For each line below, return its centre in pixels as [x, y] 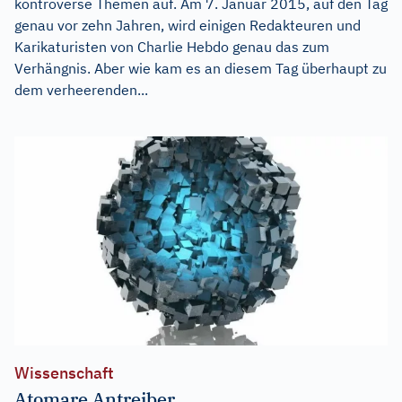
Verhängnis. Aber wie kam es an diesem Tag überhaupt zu [201, 68]
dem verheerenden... [81, 89]
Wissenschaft [64, 373]
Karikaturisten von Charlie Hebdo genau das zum [172, 46]
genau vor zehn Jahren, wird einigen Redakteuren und [188, 25]
